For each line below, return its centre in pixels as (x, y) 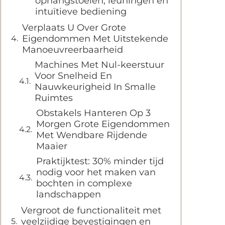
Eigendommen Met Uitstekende (95, 39)
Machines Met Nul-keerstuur (99, 65)
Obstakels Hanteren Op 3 (93, 113)
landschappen (69, 194)
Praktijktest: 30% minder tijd (100, 161)
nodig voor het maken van (96, 172)
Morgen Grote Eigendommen (103, 124)
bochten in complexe (84, 183)
